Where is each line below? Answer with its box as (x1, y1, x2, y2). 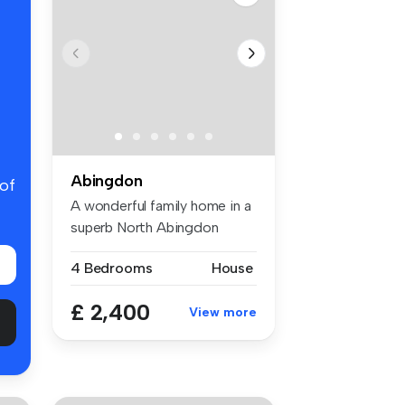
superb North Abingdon (71, 218, 219, 236)
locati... (71, 240, 115, 258)
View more (189, 304, 257, 320)
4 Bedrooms (71, 259, 153, 277)
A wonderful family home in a (71, 196, 251, 214)
